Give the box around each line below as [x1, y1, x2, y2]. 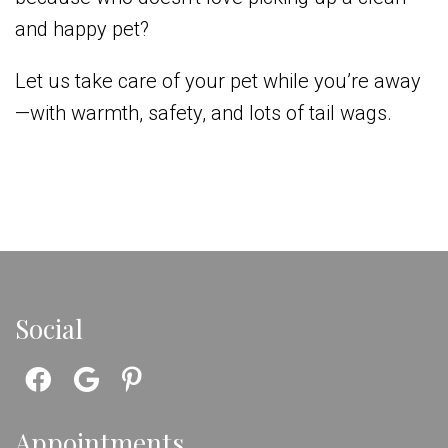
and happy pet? [15, 17, 149, 42]
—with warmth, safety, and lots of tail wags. [15, 101, 392, 126]
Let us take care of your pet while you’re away [15, 69, 421, 94]
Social [15, 311, 83, 347]
